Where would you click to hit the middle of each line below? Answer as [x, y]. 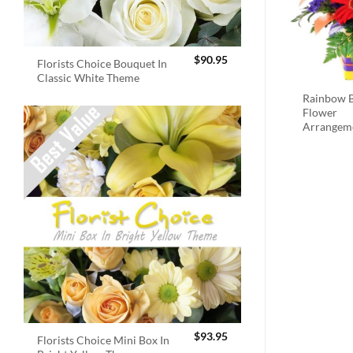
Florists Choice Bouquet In [102, 63]
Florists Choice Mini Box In [104, 340]
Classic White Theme [89, 77]
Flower [320, 112]
